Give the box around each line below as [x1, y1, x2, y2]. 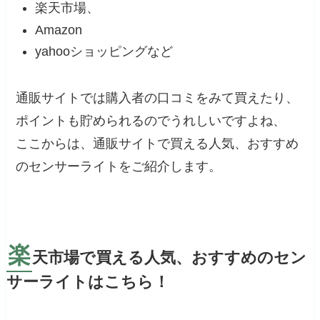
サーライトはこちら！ [6, 274, 169, 291]
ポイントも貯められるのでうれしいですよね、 [16, 114, 286, 129]
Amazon [35, 22, 83, 37]
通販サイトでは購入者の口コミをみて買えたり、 [16, 91, 299, 106]
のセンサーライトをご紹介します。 [16, 159, 222, 174]
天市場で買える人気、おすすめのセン [31, 249, 306, 267]
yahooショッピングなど [35, 44, 174, 59]
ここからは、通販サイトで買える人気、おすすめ [16, 136, 299, 151]
